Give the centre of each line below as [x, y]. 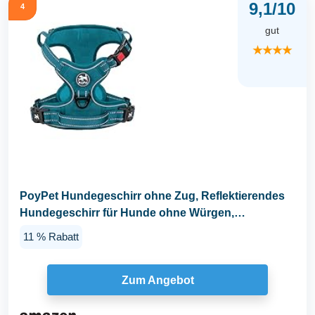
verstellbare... [55, 230]
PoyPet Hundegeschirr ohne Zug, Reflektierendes [152, 196]
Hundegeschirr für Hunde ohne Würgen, [127, 213]
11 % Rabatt [51, 236]
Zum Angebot [157, 280]
